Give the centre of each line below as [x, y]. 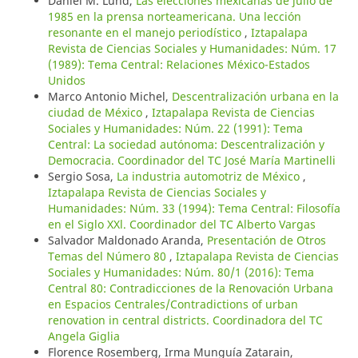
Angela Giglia [84, 336]
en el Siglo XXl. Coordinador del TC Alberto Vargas [181, 224]
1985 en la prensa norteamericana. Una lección [174, 16]
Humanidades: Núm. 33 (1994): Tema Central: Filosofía [194, 208]
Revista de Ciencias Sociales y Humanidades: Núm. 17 [192, 48]
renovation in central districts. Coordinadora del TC [185, 320]
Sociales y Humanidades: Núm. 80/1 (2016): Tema [181, 272]
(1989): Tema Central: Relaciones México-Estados [179, 64]
